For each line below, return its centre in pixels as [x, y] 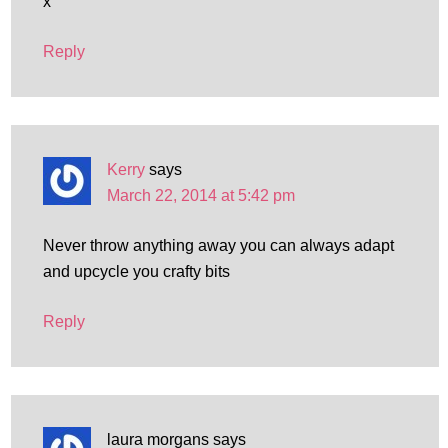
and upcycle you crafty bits [136, 271]
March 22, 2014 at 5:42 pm [200, 195]
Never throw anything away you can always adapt [218, 245]
